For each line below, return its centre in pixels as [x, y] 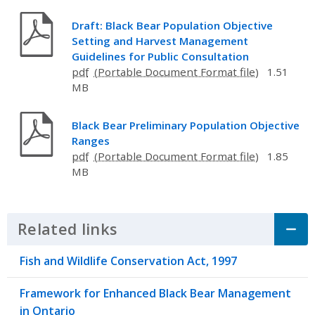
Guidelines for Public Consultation [160, 56]
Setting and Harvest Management [160, 40]
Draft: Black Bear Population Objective [172, 25]
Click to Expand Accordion [215, 229]
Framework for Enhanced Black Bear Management [155, 293]
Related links [67, 229]
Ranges [90, 140]
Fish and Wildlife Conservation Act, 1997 [128, 261]
